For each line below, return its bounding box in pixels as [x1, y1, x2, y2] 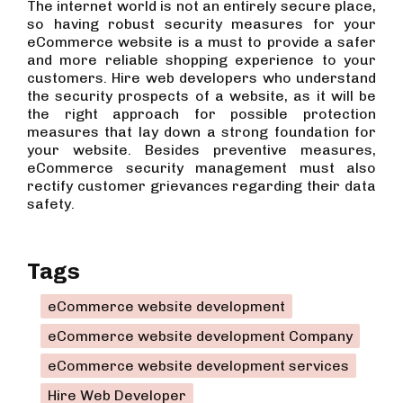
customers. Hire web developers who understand [27, 68, 376, 86]
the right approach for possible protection [27, 104, 376, 122]
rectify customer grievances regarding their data [27, 176, 376, 194]
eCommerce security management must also [27, 158, 376, 176]
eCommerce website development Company [48, 327, 353, 345]
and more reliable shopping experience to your [27, 50, 376, 68]
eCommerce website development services [48, 356, 349, 374]
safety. [27, 194, 75, 212]
